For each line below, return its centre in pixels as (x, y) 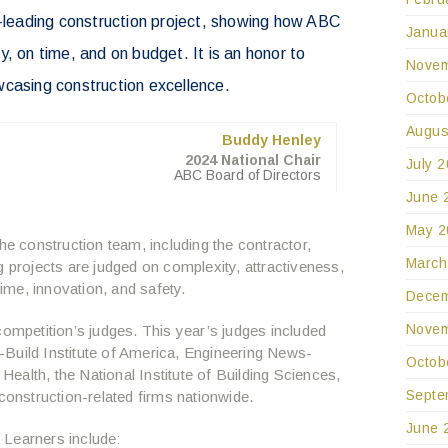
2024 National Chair (252, 160)
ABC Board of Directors (247, 175)
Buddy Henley (271, 140)
